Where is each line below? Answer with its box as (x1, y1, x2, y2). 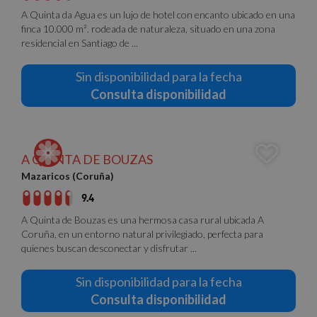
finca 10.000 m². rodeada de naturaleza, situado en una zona (21, 23, 275, 35)
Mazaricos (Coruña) (21, 170, 114, 182)
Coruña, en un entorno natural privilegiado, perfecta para (21, 228, 263, 240)
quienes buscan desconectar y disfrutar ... (21, 242, 197, 254)
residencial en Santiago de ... (21, 37, 138, 49)
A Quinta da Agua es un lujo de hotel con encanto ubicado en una (21, 8, 295, 21)
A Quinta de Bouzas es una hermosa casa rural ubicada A (21, 214, 264, 226)
